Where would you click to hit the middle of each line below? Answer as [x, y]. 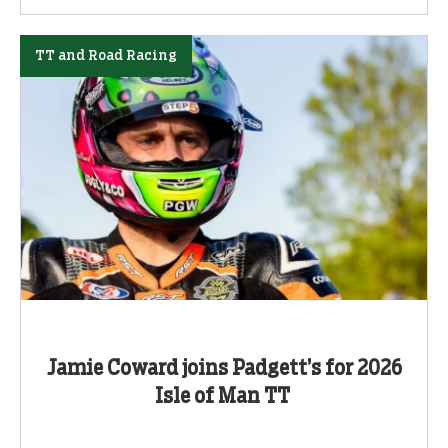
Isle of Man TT [224, 397]
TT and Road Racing [106, 56]
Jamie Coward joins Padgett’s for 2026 [224, 369]
